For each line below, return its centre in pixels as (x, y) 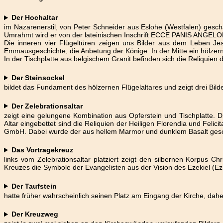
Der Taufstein (34, 186)
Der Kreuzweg (35, 214)
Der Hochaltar (35, 18)
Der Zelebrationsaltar (47, 106)
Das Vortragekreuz (43, 150)
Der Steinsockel (38, 78)
